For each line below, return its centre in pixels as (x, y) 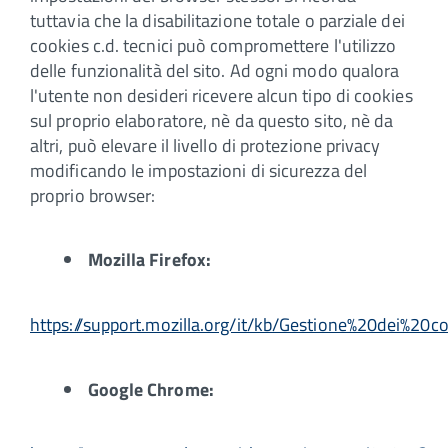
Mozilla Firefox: (149, 260)
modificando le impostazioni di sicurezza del (198, 170)
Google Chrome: (150, 389)
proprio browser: (93, 195)
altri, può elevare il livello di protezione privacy (205, 145)
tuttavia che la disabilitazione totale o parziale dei (217, 20)
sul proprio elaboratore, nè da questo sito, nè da (212, 120)
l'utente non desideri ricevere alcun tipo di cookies (221, 95)
